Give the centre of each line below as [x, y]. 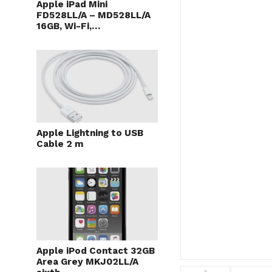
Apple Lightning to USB [90, 133]
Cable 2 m [60, 144]
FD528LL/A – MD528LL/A [93, 15]
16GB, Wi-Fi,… [68, 26]
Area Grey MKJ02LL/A [87, 262]
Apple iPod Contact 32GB [96, 251]
